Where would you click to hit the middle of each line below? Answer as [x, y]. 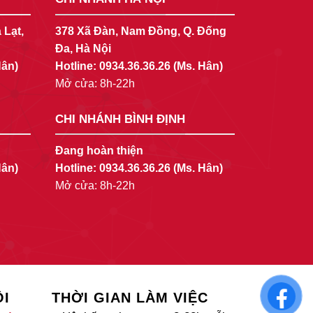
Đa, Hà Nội [83, 48]
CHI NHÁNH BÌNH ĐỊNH [120, 119]
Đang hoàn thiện [99, 151]
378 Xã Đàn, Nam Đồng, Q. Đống [140, 31]
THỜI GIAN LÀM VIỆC [130, 298]
